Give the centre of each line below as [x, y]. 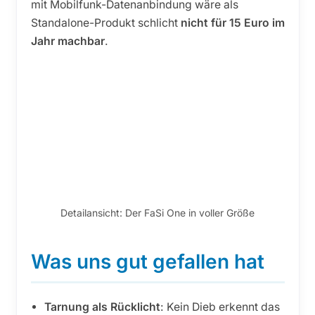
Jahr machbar [67, 41]
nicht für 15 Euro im [232, 22]
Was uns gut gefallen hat [147, 262]
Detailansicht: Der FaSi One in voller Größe [157, 213]
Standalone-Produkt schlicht [105, 22]
